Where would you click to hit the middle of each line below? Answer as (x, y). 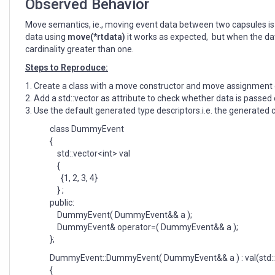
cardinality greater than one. (79, 49)
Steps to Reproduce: (67, 68)
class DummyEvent (87, 129)
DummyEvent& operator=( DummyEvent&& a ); (144, 227)
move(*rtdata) (96, 37)
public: (62, 203)
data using (46, 37)
